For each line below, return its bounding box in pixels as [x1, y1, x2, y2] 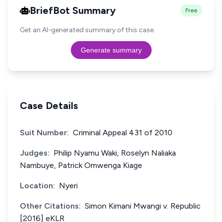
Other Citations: [20, 201, 81, 211]
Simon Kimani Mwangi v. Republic [85, 201, 201, 211]
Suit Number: [20, 128, 69, 137]
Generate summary [80, 46, 142, 54]
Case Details [20, 100, 78, 111]
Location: [20, 181, 55, 190]
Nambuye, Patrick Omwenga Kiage [20, 161, 142, 170]
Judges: [20, 148, 50, 158]
